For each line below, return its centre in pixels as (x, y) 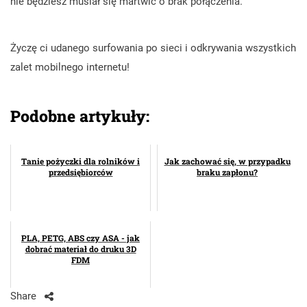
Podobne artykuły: (80, 115)
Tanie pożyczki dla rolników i (81, 161)
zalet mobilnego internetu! (70, 67)
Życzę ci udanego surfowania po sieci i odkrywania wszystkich (153, 48)
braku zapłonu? (227, 172)
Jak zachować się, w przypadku (227, 161)
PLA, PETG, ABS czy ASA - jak (81, 237)
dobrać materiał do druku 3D (81, 248)
